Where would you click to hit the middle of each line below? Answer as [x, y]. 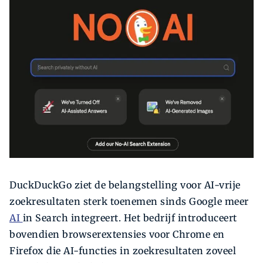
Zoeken [28, 109]
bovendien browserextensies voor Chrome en [117, 235]
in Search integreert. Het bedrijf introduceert [130, 218]
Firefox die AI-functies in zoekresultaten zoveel [123, 251]
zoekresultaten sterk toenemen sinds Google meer [129, 202]
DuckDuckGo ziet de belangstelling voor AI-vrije [125, 185]
